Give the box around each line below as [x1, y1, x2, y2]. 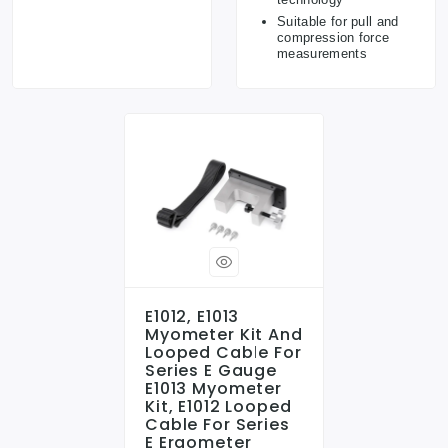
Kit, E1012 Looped [145, 395, 292, 418]
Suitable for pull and [277, 13, 399, 29]
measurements [277, 45, 367, 61]
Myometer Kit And [145, 323, 303, 346]
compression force [277, 29, 390, 45]
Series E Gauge [145, 359, 277, 382]
